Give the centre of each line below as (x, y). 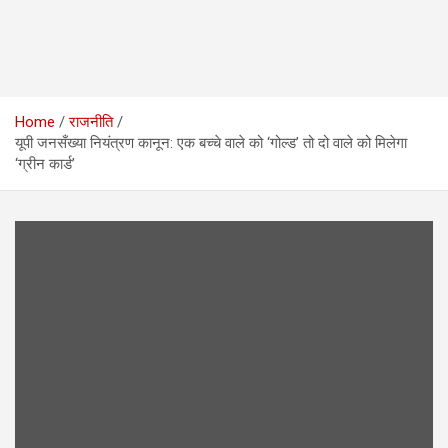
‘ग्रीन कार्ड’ (45, 163)
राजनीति (91, 121)
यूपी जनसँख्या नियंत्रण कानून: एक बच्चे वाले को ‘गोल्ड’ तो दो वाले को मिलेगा (211, 142)
